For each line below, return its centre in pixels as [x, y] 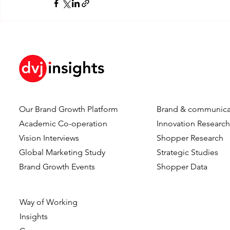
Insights [34, 216]
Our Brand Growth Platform [69, 109]
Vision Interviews [49, 138]
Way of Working [49, 202]
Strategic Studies [188, 152]
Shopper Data [182, 166]
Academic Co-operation [63, 123]
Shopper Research [190, 138]
